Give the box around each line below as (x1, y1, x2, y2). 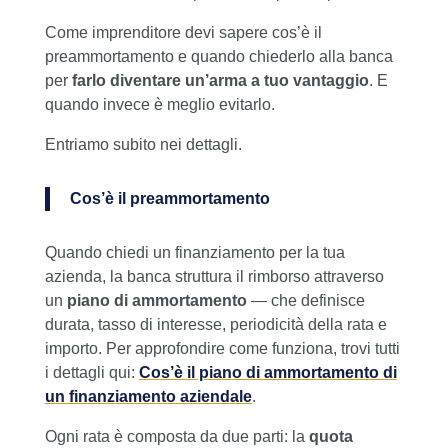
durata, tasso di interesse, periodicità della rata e (44, 316, 387, 334)
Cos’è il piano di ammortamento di (138, 364, 397, 382)
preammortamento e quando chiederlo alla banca (44, 48, 393, 66)
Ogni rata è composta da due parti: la (44, 428, 309, 446)
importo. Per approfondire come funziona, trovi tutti (44, 340, 400, 358)
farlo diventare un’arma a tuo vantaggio (71, 72, 369, 90)
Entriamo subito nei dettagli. (44, 136, 242, 154)
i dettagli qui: (44, 364, 139, 382)
